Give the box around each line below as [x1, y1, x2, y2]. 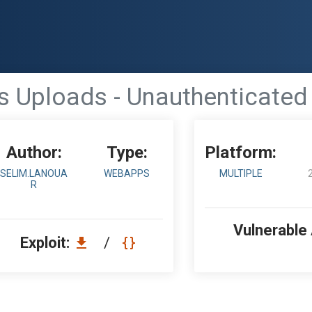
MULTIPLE [219, 168, 263, 179]
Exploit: [20, 234, 73, 251]
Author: [6, 143, 62, 162]
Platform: [205, 143, 277, 162]
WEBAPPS [104, 168, 150, 179]
